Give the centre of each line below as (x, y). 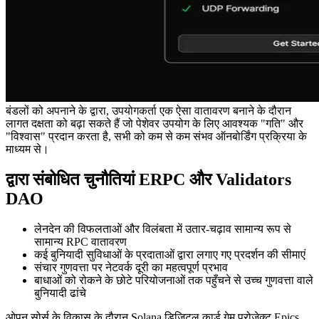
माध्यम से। (27, 150)
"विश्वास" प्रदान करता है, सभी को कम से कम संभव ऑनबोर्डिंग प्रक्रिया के (156, 137)
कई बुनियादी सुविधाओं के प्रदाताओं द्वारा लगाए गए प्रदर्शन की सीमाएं (170, 254)
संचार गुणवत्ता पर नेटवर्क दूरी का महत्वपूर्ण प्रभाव (131, 267)
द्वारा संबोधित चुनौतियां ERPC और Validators (148, 180)
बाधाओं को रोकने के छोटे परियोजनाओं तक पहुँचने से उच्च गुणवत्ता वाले (174, 280)
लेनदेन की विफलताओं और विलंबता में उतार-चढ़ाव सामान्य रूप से (163, 229)
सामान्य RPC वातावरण (80, 241)
